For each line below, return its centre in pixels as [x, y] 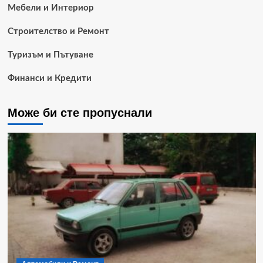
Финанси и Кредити [49, 78]
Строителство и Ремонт [58, 31]
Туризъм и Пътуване [50, 55]
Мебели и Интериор [50, 8]
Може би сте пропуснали [80, 112]
